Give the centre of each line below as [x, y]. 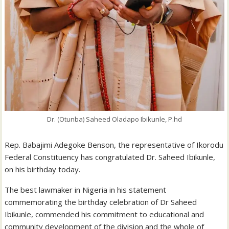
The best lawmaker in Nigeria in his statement [86, 190]
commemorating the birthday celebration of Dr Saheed [101, 202]
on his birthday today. [43, 169]
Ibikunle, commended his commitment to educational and [105, 214]
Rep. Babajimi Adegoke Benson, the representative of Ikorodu [114, 145]
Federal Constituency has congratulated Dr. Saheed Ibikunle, [110, 157]
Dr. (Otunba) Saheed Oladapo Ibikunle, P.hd [114, 119]
